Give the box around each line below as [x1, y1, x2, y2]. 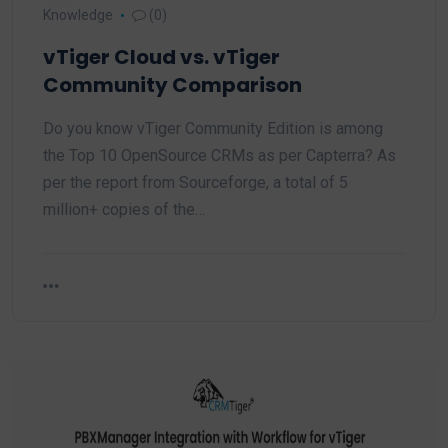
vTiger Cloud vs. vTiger [43, 43, 280, 71]
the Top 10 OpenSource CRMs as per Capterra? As [43, 146, 396, 165]
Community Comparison [43, 71, 302, 99]
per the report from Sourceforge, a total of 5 [43, 173, 348, 192]
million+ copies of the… [43, 200, 205, 219]
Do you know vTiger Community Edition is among [43, 119, 383, 138]
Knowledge [43, 7, 113, 23]
